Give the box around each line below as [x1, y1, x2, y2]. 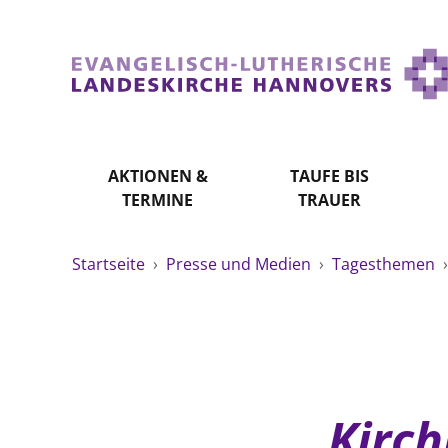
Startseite [72, 253, 149, 275]
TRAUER [297, 189, 361, 211]
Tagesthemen [332, 253, 439, 275]
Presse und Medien [166, 253, 315, 275]
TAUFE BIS [289, 165, 369, 187]
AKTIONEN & [107, 165, 208, 187]
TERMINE [122, 189, 194, 211]
